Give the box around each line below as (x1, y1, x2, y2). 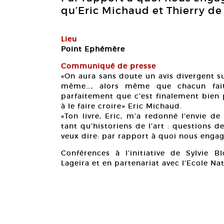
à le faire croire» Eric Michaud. (61, 101, 182, 110)
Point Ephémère (61, 44, 125, 53)
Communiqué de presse (61, 61, 156, 70)
